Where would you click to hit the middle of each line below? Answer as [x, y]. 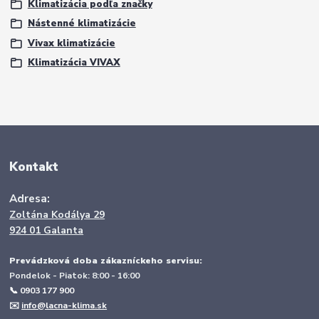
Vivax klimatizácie [71, 43]
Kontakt [34, 167]
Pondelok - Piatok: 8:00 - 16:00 [75, 275]
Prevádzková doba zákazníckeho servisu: [106, 260]
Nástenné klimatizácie [82, 24]
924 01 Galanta [47, 230]
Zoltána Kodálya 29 [57, 214]
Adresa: [30, 198]
